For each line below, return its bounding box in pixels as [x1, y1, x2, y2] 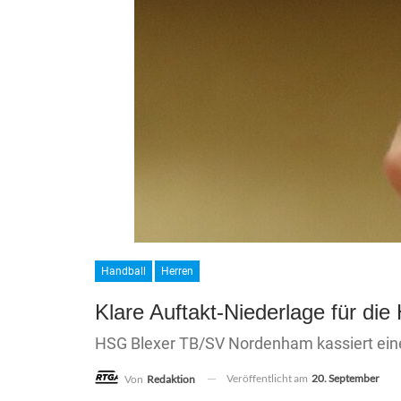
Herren [161, 265, 193, 277]
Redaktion [147, 371, 195, 386]
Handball [101, 265, 146, 277]
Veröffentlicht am [226, 371, 310, 385]
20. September [311, 371, 380, 385]
